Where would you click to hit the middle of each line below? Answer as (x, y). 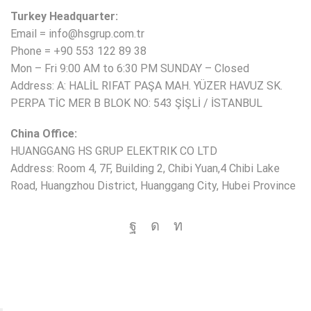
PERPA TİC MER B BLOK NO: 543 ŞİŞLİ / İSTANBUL (136, 103)
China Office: (44, 134)
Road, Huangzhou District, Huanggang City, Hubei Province (153, 186)
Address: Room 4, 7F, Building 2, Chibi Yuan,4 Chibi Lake (145, 168)
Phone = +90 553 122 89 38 (78, 51)
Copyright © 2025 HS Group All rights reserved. (155, 279)
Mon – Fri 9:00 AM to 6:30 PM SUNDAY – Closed (130, 69)
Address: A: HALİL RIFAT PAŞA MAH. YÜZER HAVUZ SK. (146, 86)
